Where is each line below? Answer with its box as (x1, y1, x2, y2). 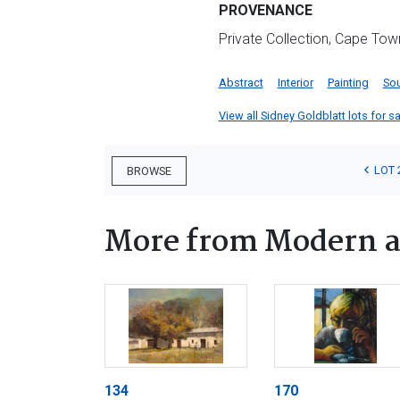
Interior (277, 76, 313, 90)
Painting (327, 76, 369, 90)
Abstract (218, 76, 263, 90)
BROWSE (127, 163, 171, 178)
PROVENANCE (218, 2, 312, 20)
